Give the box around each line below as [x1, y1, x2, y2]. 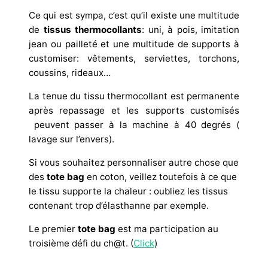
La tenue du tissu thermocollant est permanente [29, 90, 239, 102]
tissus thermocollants [43, 23, 142, 35]
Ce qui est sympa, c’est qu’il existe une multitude [29, 9, 239, 21]
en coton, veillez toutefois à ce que [87, 170, 237, 182]
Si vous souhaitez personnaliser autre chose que [29, 156, 239, 168]
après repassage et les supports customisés [29, 104, 239, 116]
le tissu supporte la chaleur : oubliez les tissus [29, 185, 228, 197]
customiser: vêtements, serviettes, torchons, [29, 52, 239, 64]
